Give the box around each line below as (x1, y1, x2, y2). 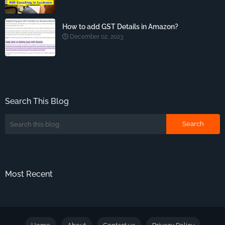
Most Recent (5, 169, 53, 179)
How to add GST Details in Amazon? (62, 23, 178, 31)
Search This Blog (5, 96, 69, 106)
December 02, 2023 (70, 33, 123, 41)
